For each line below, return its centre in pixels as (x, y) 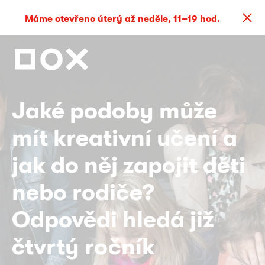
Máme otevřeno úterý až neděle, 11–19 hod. (122, 19)
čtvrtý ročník (83, 246)
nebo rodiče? (83, 191)
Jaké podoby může (114, 110)
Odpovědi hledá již (113, 219)
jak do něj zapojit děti (129, 164)
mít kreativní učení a (125, 137)
